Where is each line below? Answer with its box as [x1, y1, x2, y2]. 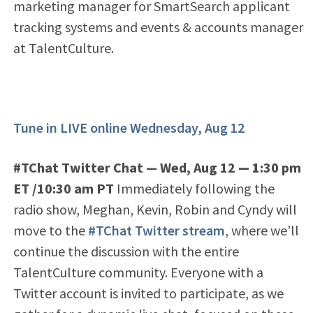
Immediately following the [116, 179, 275, 197]
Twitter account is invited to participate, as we [13, 284, 284, 302]
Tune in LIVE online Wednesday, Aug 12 [13, 118, 245, 136]
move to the [13, 221, 88, 239]
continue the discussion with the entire [13, 242, 239, 260]
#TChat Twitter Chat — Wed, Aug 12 [13, 158, 238, 176]
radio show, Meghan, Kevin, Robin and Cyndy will [13, 200, 297, 218]
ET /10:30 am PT [13, 179, 117, 197]
